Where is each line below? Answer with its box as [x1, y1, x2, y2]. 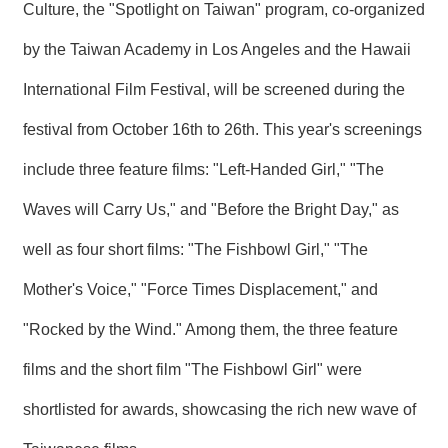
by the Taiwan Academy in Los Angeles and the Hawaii [23, 41, 411, 59]
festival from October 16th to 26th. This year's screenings [23, 121, 422, 139]
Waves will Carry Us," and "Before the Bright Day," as [23, 201, 399, 219]
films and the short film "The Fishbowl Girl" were [23, 361, 362, 379]
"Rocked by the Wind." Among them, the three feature [23, 321, 398, 339]
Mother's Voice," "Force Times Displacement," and [23, 281, 378, 299]
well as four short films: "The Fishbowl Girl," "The [23, 241, 368, 259]
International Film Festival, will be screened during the [23, 81, 405, 99]
